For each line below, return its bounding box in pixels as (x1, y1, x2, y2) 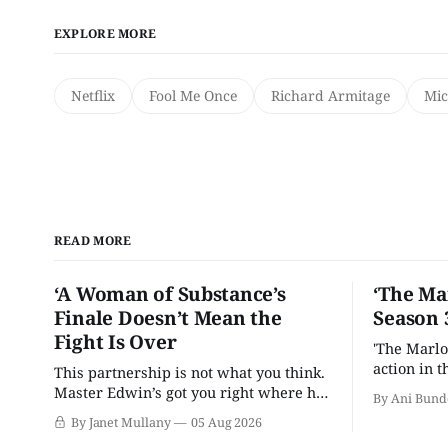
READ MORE (53, 231, 132, 249)
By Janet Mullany (70, 413, 171, 431)
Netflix (70, 85, 115, 105)
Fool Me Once (148, 85, 237, 105)
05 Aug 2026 (190, 413, 263, 431)
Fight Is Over (53, 328, 177, 355)
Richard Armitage (270, 85, 390, 105)
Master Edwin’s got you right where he (53, 381, 324, 402)
